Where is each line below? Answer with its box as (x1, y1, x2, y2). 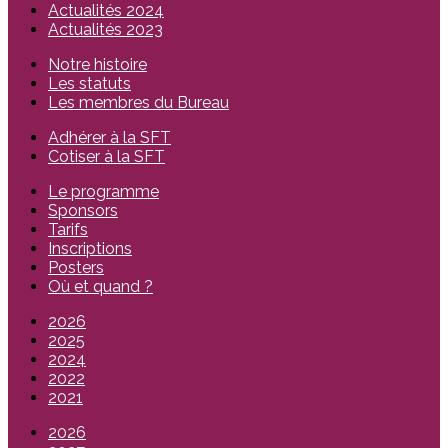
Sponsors (48, 201, 118, 220)
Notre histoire (48, 55, 147, 74)
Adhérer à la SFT (48, 128, 171, 147)
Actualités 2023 (48, 20, 163, 39)
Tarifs (48, 220, 88, 239)
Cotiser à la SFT (48, 147, 165, 166)
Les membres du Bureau (48, 93, 229, 112)
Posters (48, 258, 104, 277)
